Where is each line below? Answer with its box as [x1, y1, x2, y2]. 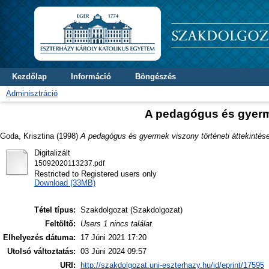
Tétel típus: [34, 205, 76, 215]
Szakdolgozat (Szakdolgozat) [80, 205, 183, 215]
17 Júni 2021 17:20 [80, 233, 147, 243]
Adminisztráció [6, 89, 58, 98]
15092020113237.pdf [34, 159, 104, 167]
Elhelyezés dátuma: [3, 233, 76, 243]
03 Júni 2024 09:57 [80, 247, 147, 256]
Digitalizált [34, 148, 70, 157]
